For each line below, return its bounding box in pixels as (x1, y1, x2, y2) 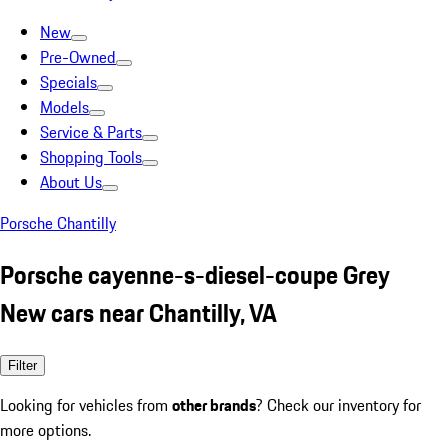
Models (40, 95, 89, 119)
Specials (40, 70, 97, 94)
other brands (172, 392, 256, 417)
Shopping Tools (40, 145, 142, 169)
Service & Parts (40, 120, 142, 144)
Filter (8, 357, 37, 373)
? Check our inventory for (256, 392, 421, 417)
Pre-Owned (40, 45, 116, 69)
